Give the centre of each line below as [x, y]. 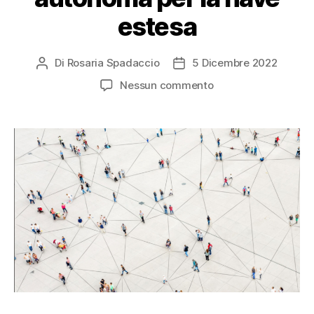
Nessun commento [167, 86]
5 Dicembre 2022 [235, 63]
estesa [157, 27]
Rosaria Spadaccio [113, 63]
